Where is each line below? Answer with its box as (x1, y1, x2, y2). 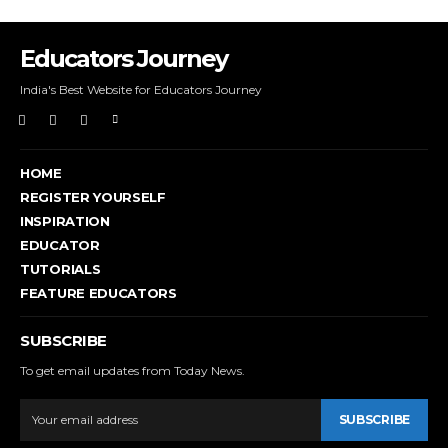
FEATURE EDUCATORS (20, 284, 177, 301)
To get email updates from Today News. (20, 362, 245, 378)
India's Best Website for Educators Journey (20, 82, 262, 97)
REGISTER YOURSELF (20, 188, 166, 205)
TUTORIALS (20, 260, 101, 277)
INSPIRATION (20, 212, 110, 229)
